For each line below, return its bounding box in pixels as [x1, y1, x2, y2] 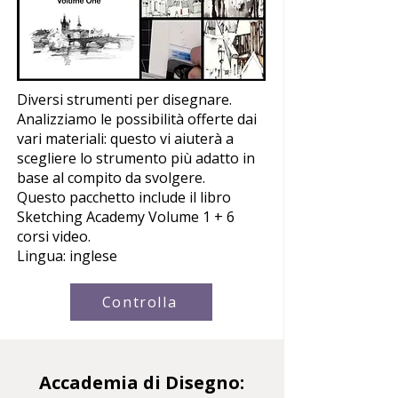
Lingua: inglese [17, 245, 117, 266]
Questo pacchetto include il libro [17, 187, 231, 207]
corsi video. [17, 226, 91, 246]
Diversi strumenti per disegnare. [17, 89, 232, 109]
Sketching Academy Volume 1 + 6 [17, 206, 235, 227]
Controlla [101, 291, 178, 312]
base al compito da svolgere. [17, 167, 205, 187]
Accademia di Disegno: [38, 370, 244, 394]
